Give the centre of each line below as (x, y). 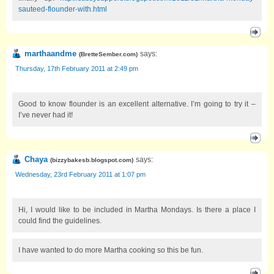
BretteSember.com (108, 54)
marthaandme (50, 53)
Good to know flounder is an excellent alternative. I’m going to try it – (137, 104)
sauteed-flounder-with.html (63, 9)
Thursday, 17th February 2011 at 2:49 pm (77, 68)
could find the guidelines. (60, 220)
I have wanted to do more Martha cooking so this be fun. (111, 250)
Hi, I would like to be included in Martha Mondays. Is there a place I (137, 209)
